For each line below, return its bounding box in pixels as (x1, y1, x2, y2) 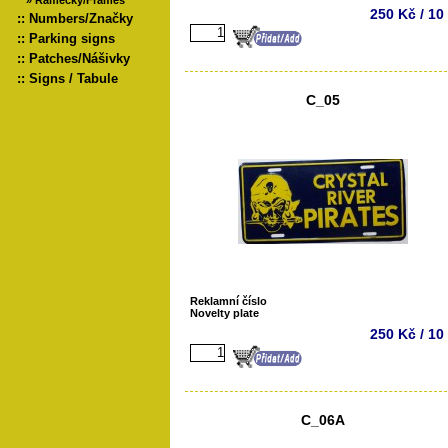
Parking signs (29, 31, 115, 46)
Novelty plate (190, 307, 259, 319)
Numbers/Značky (29, 11, 133, 26)
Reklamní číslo (190, 295, 267, 307)
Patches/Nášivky (29, 51, 130, 66)
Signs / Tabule (29, 71, 118, 86)
